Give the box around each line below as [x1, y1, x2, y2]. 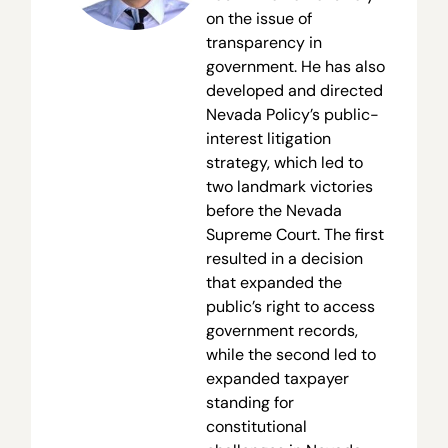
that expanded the [205, 271, 342, 293]
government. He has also [205, 55, 385, 77]
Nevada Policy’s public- [205, 103, 379, 125]
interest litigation [205, 127, 331, 149]
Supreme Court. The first [205, 223, 384, 245]
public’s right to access [205, 295, 375, 317]
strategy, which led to [205, 151, 363, 173]
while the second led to [205, 343, 376, 365]
